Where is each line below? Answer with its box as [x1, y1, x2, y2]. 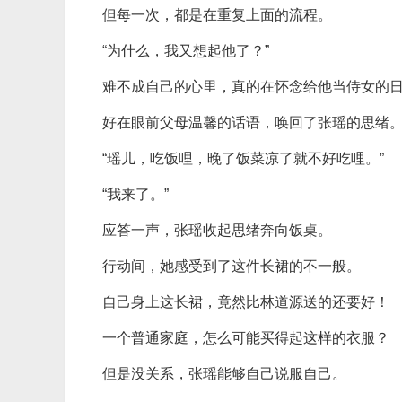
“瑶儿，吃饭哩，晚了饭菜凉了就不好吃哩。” [102, 151, 384, 166]
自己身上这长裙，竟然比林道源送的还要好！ [102, 294, 389, 310]
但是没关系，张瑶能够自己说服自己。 [102, 366, 346, 381]
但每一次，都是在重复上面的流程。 [102, 7, 332, 22]
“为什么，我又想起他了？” [102, 43, 269, 58]
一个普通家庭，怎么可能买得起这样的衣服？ [102, 330, 389, 345]
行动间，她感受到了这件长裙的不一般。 [102, 258, 361, 274]
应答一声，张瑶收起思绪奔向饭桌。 [102, 223, 332, 238]
